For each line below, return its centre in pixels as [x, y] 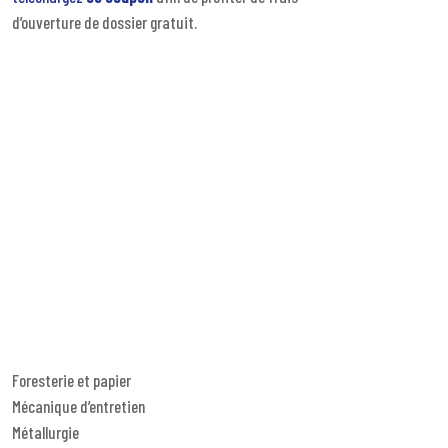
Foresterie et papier [71, 380]
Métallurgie [45, 432]
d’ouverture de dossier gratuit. [104, 21]
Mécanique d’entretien [78, 406]
